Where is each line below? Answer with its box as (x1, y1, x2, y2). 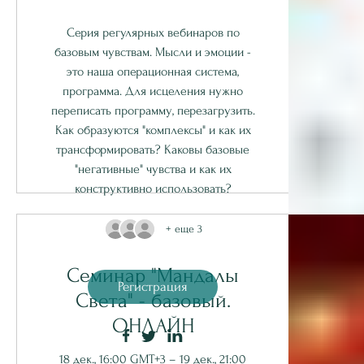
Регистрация (118, 279, 188, 294)
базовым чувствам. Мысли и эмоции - (54, 44, 251, 59)
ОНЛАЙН (111, 314, 194, 337)
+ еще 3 (165, 223, 202, 235)
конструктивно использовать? (74, 180, 232, 196)
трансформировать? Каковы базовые (56, 141, 249, 157)
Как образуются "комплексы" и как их (54, 122, 251, 137)
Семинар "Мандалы (67, 264, 239, 287)
